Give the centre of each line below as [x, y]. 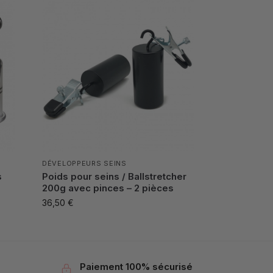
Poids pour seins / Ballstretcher [115, 176]
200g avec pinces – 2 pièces [108, 188]
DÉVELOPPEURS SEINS [84, 163]
